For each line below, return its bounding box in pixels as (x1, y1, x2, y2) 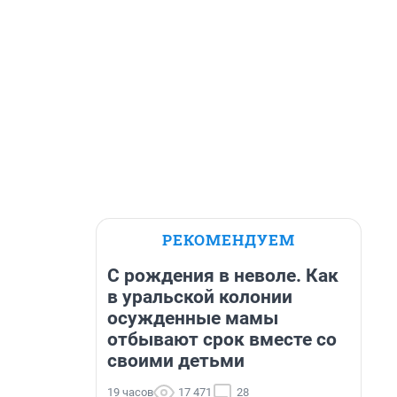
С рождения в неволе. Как (107, 265, 339, 286)
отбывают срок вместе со (107, 329, 337, 350)
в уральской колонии (107, 286, 292, 307)
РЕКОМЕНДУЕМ (162, 230, 295, 250)
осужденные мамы (107, 307, 278, 329)
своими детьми (107, 350, 245, 371)
